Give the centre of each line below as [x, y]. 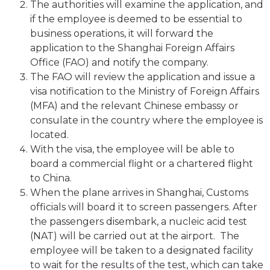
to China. [51, 178]
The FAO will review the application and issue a [143, 77]
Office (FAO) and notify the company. [119, 62]
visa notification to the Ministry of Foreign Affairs [145, 91]
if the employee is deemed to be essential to [136, 19]
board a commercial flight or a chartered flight [142, 163]
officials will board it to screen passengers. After [144, 207]
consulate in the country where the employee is [146, 120]
